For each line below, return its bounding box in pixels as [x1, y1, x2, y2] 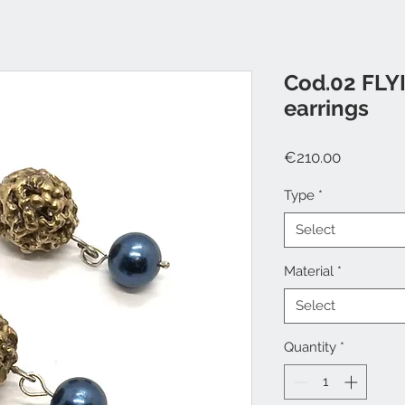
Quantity [284, 339, 336, 356]
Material [284, 263, 334, 280]
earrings [284, 95, 369, 122]
